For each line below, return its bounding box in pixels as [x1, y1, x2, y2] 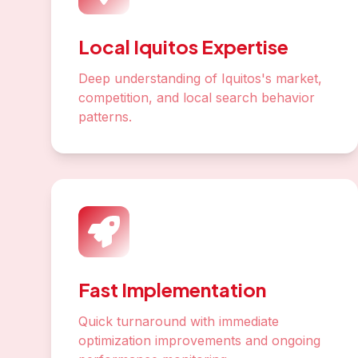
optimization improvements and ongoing [78, 332, 320, 348]
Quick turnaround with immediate [78, 313, 279, 329]
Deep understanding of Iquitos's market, [78, 70, 322, 86]
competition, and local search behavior [78, 89, 315, 105]
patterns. [78, 109, 132, 125]
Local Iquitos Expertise [78, 34, 288, 58]
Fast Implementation [78, 277, 266, 301]
